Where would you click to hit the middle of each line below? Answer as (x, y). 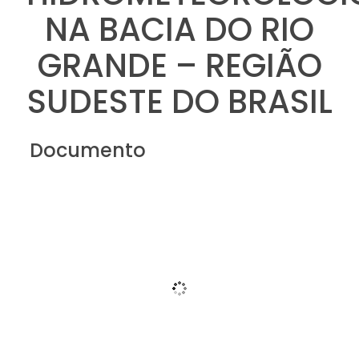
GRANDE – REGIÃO (179, 65)
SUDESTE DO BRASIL (179, 101)
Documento (87, 150)
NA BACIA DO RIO (179, 29)
